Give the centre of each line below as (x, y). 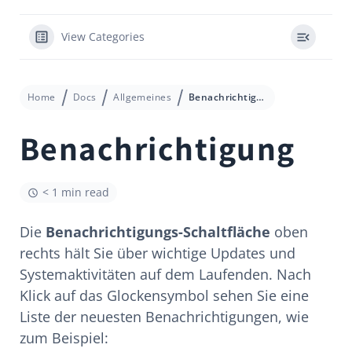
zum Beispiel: (64, 338)
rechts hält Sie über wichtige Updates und (158, 253)
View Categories (103, 37)
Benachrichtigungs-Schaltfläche (158, 232)
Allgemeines (142, 97)
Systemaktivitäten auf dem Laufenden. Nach (165, 274)
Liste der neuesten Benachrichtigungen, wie (164, 317)
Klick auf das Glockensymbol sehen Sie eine (164, 295)
